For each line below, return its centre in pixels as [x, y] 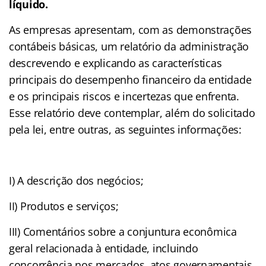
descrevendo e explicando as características [115, 63]
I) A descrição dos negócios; [76, 180]
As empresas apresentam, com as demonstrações [131, 29]
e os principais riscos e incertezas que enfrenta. [124, 96]
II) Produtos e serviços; [64, 206]
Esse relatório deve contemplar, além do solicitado [132, 113]
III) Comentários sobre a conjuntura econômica [123, 231]
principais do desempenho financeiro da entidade [130, 79]
